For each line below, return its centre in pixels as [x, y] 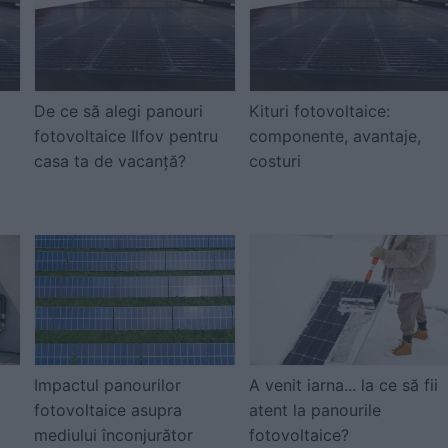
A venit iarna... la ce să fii [343, 385]
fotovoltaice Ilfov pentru [126, 136]
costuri [275, 161]
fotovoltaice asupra [108, 410]
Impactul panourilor [107, 385]
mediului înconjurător [113, 435]
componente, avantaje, [335, 136]
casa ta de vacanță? [110, 161]
